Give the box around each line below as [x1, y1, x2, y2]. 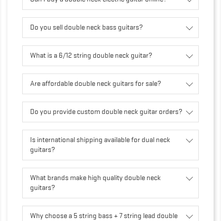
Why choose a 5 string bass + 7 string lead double [30, 211, 178, 220]
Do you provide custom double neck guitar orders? [30, 107, 182, 116]
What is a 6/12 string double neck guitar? [30, 51, 152, 60]
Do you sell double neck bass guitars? [30, 23, 143, 32]
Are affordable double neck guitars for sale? [30, 79, 161, 88]
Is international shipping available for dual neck [30, 135, 170, 144]
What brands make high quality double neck [30, 173, 161, 182]
